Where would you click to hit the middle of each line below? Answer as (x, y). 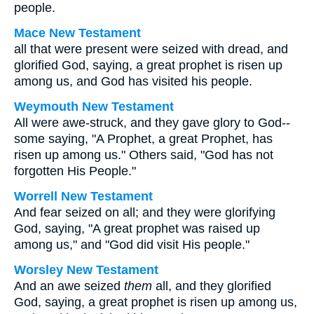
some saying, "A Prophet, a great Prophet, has (143, 139)
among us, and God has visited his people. (133, 81)
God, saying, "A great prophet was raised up (137, 228)
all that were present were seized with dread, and (151, 49)
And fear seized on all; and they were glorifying (145, 212)
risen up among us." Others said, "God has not (144, 155)
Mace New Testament (77, 33)
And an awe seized (69, 286)
